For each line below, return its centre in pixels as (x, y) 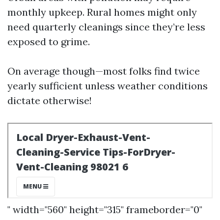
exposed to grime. (49, 41)
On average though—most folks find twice (104, 71)
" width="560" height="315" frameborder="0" (105, 209)
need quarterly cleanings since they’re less (106, 27)
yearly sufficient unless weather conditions (108, 86)
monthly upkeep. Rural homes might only (102, 12)
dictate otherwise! (50, 100)
